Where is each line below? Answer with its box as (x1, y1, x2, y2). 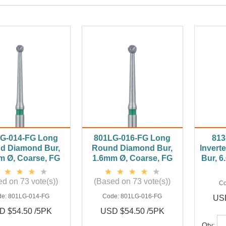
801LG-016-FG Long (94, 134, 171, 143)
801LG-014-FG (8, 193, 50, 200)
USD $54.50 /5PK (100, 207, 164, 216)
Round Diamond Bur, (92, 144, 173, 153)
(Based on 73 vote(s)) (94, 177, 171, 186)
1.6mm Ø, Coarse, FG (92, 154, 173, 163)
